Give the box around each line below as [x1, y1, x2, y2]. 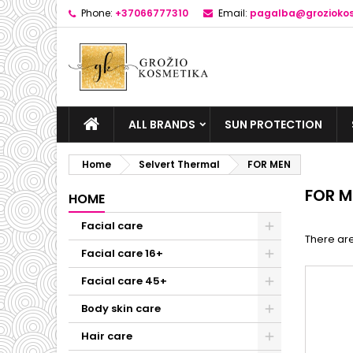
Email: [218, 6, 247, 20]
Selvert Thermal [139, 158, 220, 171]
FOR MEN [247, 158, 291, 171]
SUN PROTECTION [225, 117, 322, 132]
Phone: [81, 6, 113, 20]
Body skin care [81, 301, 161, 316]
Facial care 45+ [81, 273, 167, 288]
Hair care [81, 329, 132, 344]
